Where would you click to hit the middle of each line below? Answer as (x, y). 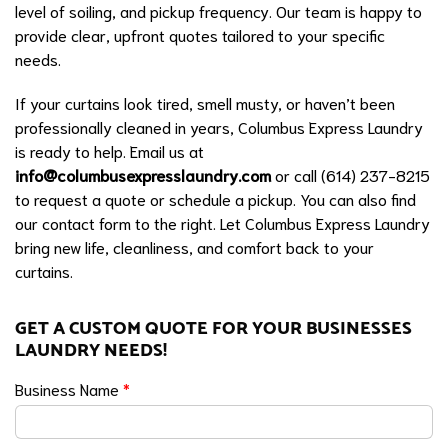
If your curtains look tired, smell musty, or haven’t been (205, 103)
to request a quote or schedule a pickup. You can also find (215, 199)
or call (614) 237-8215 (350, 175)
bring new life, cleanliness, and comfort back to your (194, 247)
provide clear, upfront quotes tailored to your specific (200, 35)
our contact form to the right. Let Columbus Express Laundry (222, 223)
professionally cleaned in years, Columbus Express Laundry (219, 127)
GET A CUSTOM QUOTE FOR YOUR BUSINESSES (213, 329)
